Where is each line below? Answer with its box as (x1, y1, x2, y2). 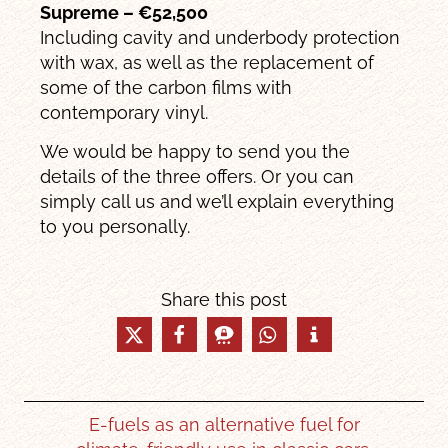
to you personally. (40, 216, 191, 238)
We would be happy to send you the (40, 141, 351, 163)
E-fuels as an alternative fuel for (88, 414, 360, 436)
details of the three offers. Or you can (40, 166, 355, 188)
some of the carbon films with (40, 76, 293, 98)
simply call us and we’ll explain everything (40, 191, 395, 213)
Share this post (161, 289, 287, 311)
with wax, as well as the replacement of (40, 51, 375, 73)
